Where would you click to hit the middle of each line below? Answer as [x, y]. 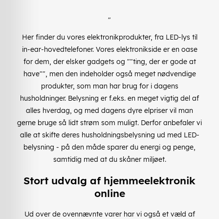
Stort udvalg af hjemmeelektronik [109, 181]
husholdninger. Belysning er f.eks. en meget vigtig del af [109, 98]
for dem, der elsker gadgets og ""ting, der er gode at [109, 61]
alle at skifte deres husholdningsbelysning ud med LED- [109, 135]
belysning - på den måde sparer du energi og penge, [109, 147]
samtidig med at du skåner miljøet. [109, 159]
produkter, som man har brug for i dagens [109, 86]
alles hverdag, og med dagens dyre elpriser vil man [109, 110]
